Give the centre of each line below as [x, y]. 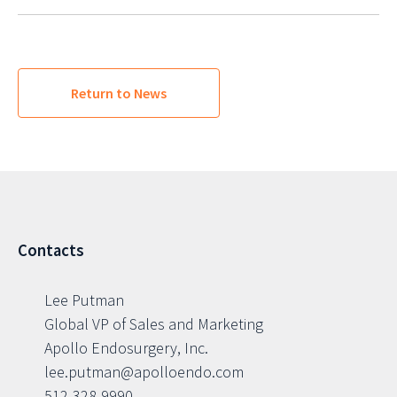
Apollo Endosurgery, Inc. [126, 348]
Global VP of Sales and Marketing [154, 324]
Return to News [119, 93]
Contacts [51, 251]
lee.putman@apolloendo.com [144, 372]
